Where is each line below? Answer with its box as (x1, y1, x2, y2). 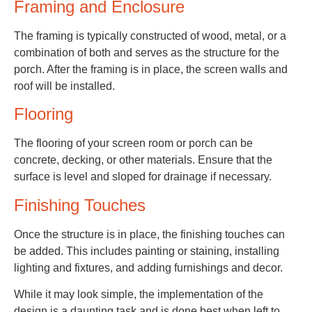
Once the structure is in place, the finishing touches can (14, 228, 285, 240)
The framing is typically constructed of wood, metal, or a (14, 30, 286, 42)
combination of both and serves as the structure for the (14, 47, 279, 59)
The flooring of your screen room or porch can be (14, 137, 253, 150)
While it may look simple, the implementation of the (14, 288, 263, 301)
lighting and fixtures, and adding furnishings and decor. (14, 261, 283, 274)
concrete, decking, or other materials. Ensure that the (14, 154, 272, 166)
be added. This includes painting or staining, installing (14, 244, 279, 257)
